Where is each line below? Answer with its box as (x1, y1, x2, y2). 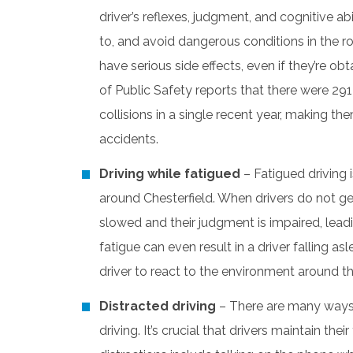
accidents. (99, 131, 158, 147)
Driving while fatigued (99, 165, 243, 181)
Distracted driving (99, 298, 219, 314)
